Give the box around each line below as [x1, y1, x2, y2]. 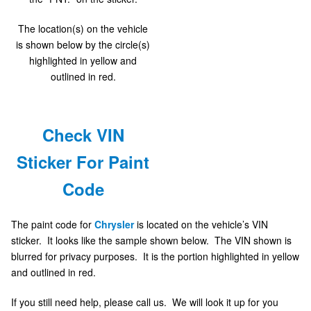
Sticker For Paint [17, 149, 150, 174]
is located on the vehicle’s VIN [134, 217, 268, 231]
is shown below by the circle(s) [16, 37, 151, 52]
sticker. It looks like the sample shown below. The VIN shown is [11, 233, 292, 247]
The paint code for [11, 217, 94, 231]
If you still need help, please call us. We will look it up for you [11, 294, 278, 309]
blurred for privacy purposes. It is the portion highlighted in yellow [11, 249, 299, 263]
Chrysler [94, 217, 134, 231]
